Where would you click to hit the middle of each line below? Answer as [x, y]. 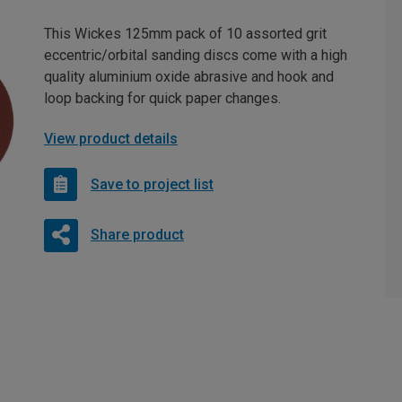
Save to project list [152, 184]
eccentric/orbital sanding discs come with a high [196, 55]
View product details [111, 139]
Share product [137, 234]
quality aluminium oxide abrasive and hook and [189, 77]
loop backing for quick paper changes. [162, 98]
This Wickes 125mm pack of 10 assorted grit [185, 34]
